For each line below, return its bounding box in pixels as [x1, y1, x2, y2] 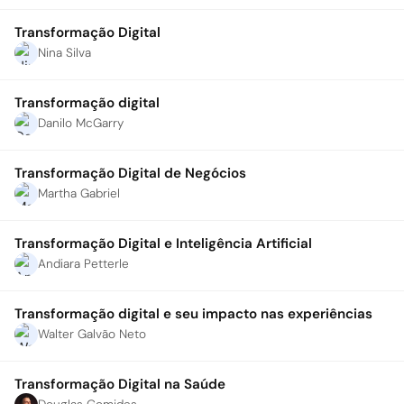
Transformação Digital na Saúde [14, 375, 225, 393]
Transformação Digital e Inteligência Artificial [14, 234, 312, 252]
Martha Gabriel [38, 186, 120, 201]
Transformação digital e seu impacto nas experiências [14, 305, 372, 323]
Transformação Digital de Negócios [14, 164, 246, 182]
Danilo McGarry [38, 115, 124, 131]
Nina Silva [38, 45, 91, 60]
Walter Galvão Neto [38, 326, 146, 342]
